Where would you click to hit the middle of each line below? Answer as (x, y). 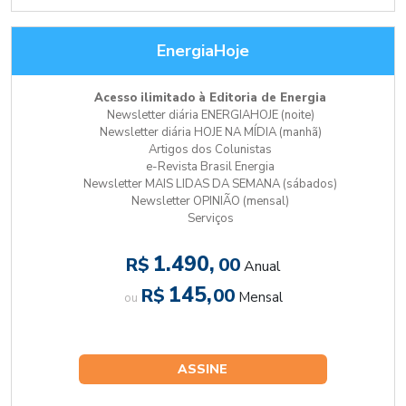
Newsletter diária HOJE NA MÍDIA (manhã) (210, 133)
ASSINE (203, 370)
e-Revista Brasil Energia (210, 167)
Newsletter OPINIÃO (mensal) (210, 202)
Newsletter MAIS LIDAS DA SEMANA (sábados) (210, 184)
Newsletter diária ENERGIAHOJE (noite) (210, 116)
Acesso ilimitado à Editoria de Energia (210, 98)
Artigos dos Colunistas (210, 150)
